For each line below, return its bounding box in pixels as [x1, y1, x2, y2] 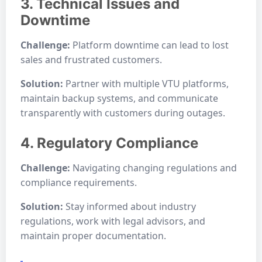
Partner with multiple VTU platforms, [63, 77, 229, 90]
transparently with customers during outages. [20, 106, 225, 119]
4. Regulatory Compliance [20, 135, 198, 151]
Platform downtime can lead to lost [70, 39, 229, 51]
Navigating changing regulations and [70, 161, 237, 174]
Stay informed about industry [63, 200, 196, 213]
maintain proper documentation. [20, 229, 166, 242]
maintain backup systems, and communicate [20, 92, 218, 105]
